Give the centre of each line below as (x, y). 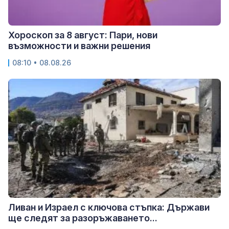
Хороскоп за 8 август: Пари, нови (83, 35)
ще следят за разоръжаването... (83, 218)
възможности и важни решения (79, 46)
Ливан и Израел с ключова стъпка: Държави (109, 208)
